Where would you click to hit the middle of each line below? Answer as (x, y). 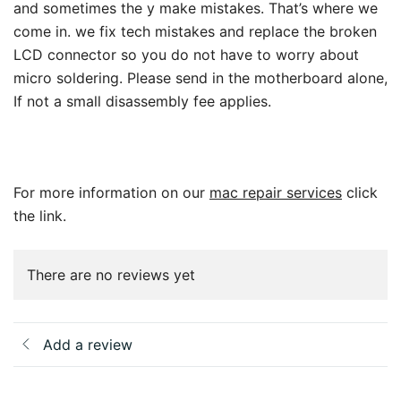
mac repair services (276, 192)
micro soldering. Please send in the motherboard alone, (200, 77)
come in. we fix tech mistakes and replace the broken (195, 31)
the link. (40, 215)
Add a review (88, 344)
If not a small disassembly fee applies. (142, 101)
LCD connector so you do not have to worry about (186, 54)
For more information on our (111, 192)
